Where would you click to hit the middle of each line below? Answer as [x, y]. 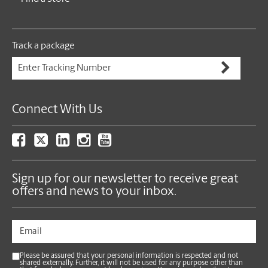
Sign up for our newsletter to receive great [125, 179]
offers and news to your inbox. [94, 192]
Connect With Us [57, 110]
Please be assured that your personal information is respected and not [129, 256]
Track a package [43, 46]
